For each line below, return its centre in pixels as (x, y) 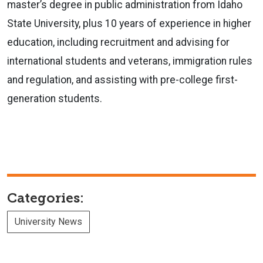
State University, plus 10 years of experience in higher (129, 23)
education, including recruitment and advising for (118, 42)
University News (48, 221)
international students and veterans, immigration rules (130, 61)
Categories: (45, 198)
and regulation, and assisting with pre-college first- (122, 80)
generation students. (55, 98)
